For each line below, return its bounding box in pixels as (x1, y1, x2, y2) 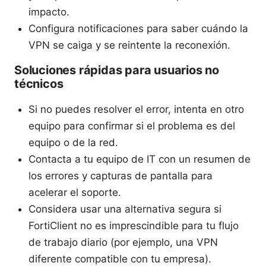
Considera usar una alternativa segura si (28, 202, 221, 215)
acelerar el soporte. (28, 186, 121, 198)
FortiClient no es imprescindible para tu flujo (28, 219, 239, 232)
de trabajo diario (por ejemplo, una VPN (28, 236, 218, 248)
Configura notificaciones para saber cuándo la (28, 22, 248, 34)
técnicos (14, 76, 64, 91)
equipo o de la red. (28, 136, 118, 148)
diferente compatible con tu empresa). (28, 252, 211, 265)
